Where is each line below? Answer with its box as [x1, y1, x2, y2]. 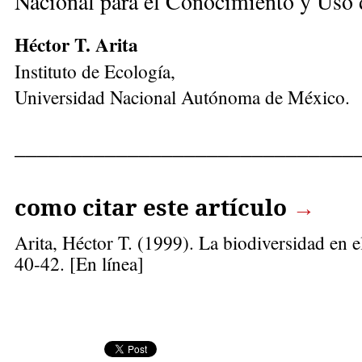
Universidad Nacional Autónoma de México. [15, 83, 350, 110]
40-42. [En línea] [15, 250, 144, 276]
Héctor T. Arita [15, 30, 138, 58]
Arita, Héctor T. [15, 229, 133, 255]
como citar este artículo [15, 191, 287, 222]
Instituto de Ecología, [15, 57, 175, 84]
